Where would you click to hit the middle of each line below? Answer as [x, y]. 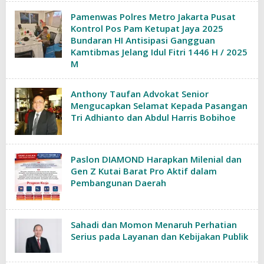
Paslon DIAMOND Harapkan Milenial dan [156, 159]
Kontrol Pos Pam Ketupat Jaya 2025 [147, 28]
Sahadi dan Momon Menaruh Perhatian [154, 225]
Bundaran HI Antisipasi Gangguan [143, 40]
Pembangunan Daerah [118, 183]
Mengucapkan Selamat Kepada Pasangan [159, 105]
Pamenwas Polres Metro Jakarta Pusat [153, 16]
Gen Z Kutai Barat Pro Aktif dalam [144, 171]
